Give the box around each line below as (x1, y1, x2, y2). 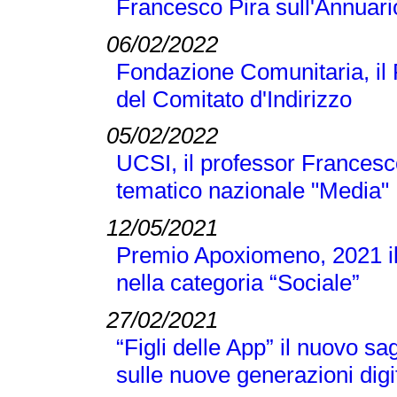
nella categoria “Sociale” (115, 269, 360, 297)
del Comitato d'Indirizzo (115, 85, 352, 113)
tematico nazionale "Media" (115, 177, 389, 205)
